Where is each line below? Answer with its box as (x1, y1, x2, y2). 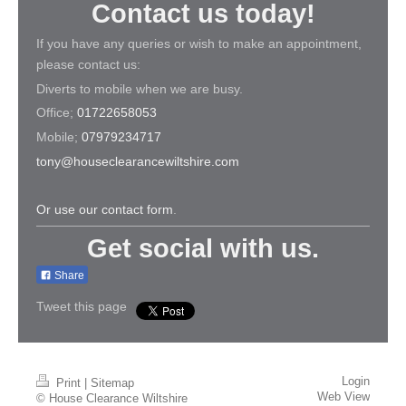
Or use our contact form (36, 201, 173, 217)
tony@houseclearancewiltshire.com (36, 153, 239, 169)
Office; (36, 105, 77, 121)
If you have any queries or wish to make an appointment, (36, 36, 362, 52)
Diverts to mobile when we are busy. (36, 81, 243, 96)
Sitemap (91, 376, 134, 390)
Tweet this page (36, 298, 127, 314)
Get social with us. (87, 233, 319, 263)
